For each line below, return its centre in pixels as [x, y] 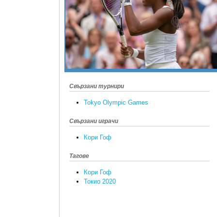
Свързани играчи [94, 121]
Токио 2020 [100, 182]
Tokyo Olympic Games [116, 102]
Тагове [79, 156]
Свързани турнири [97, 86]
